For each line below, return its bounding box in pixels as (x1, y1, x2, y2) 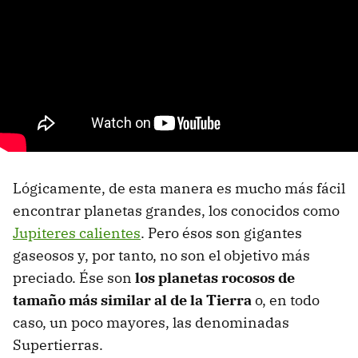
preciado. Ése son (13, 268, 135, 288)
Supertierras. (13, 336, 103, 355)
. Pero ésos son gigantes (141, 224, 302, 243)
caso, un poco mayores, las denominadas (13, 313, 289, 332)
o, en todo (252, 291, 320, 310)
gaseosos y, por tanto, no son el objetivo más (13, 246, 310, 265)
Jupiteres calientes (13, 224, 141, 243)
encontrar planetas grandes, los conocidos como (13, 201, 340, 221)
